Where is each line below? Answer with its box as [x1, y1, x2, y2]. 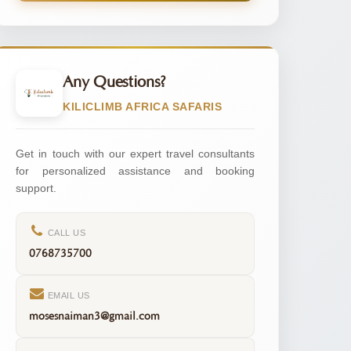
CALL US [45, 227, 86, 237]
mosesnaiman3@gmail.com [29, 309, 161, 323]
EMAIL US [45, 290, 90, 300]
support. [16, 181, 57, 194]
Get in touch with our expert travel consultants [16, 147, 255, 160]
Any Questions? [63, 74, 167, 92]
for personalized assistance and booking [16, 164, 255, 177]
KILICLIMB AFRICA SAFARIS [63, 100, 223, 114]
